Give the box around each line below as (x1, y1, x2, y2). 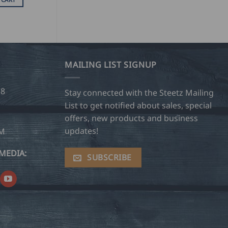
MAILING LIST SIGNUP (65, 59, 157, 70)
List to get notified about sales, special (65, 99, 212, 111)
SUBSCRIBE (87, 152, 132, 163)
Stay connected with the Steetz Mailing (65, 87, 214, 98)
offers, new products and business (65, 112, 198, 124)
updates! (65, 125, 98, 136)
